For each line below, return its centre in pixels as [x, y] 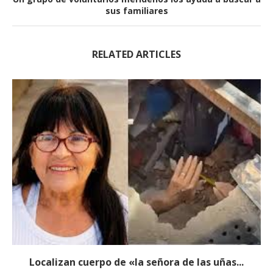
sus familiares [136, 10]
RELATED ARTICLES [136, 54]
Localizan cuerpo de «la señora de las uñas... [136, 262]
